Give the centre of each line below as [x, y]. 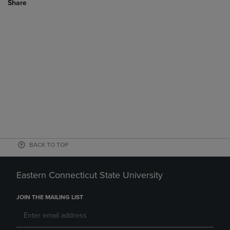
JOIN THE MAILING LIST [50, 197]
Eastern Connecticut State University [90, 175]
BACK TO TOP [49, 145]
